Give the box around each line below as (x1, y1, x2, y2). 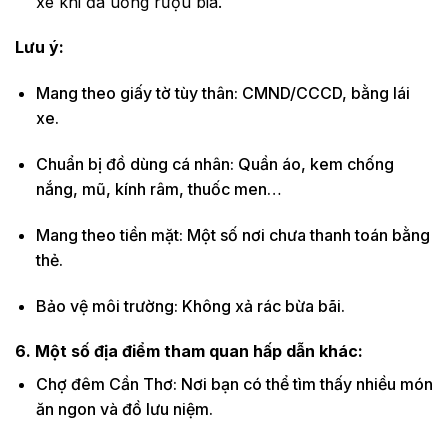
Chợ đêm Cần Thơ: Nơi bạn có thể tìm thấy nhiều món (35, 374, 433, 395)
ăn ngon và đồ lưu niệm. (35, 399, 213, 420)
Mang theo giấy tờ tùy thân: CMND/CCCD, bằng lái (35, 83, 410, 104)
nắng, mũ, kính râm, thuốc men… (35, 178, 282, 199)
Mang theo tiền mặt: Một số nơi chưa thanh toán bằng (35, 224, 430, 245)
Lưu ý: (15, 37, 64, 58)
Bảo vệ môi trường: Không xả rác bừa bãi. (35, 295, 345, 316)
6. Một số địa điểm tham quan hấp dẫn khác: (15, 341, 363, 362)
